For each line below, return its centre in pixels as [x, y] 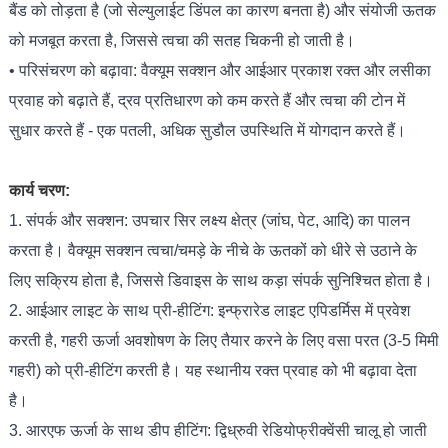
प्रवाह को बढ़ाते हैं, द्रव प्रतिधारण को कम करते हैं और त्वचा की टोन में [206, 101]
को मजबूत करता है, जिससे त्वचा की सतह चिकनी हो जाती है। [181, 41]
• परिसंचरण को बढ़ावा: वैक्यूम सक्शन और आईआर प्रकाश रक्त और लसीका [219, 71]
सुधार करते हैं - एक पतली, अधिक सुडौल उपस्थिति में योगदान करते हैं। [207, 131]
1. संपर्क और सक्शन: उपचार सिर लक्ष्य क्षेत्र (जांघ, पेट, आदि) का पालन [209, 221]
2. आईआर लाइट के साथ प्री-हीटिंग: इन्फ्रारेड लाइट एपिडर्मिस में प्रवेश [209, 311]
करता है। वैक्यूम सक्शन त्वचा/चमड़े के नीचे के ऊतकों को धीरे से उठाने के [212, 251]
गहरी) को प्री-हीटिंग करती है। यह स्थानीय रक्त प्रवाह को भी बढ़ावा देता [212, 371]
